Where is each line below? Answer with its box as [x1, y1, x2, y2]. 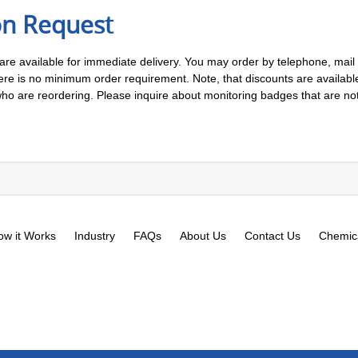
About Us [180, 229, 226, 242]
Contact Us [245, 229, 300, 242]
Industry [74, 229, 115, 242]
